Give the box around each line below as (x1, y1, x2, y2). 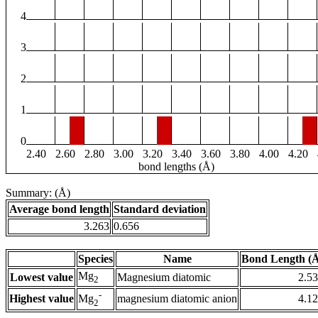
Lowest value (10, 271, 73, 284)
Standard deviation (114, 203, 206, 216)
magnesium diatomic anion (117, 292, 237, 305)
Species (78, 253, 113, 265)
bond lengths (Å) (138, 160, 214, 173)
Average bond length (9, 203, 109, 216)
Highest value (9, 292, 74, 305)
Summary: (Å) (6, 187, 70, 199)
